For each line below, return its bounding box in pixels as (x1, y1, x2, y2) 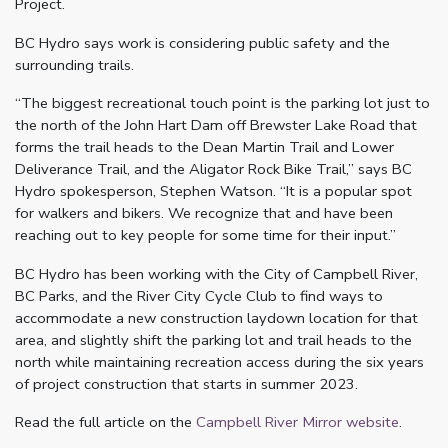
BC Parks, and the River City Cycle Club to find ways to (15, 285, 383, 306)
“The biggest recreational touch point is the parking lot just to (15, 93, 430, 114)
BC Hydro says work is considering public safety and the (15, 32, 390, 53)
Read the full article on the (15, 411, 196, 432)
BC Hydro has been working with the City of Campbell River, (15, 263, 418, 284)
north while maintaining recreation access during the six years (15, 351, 424, 372)
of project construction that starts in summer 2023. (15, 373, 358, 394)
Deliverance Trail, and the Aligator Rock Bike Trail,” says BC (15, 159, 412, 180)
